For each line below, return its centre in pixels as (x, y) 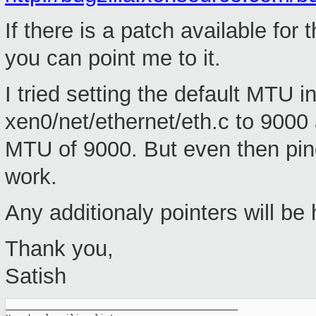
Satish (36, 276)
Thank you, (59, 249)
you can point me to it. (113, 59)
